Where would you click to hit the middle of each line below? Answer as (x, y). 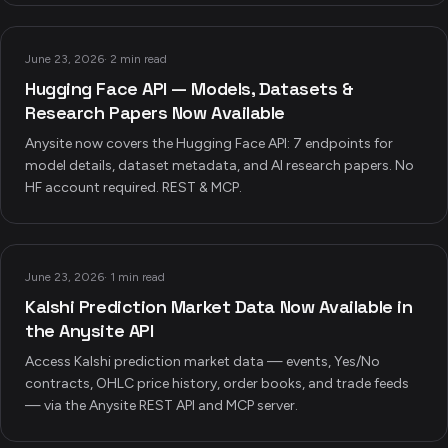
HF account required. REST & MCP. (133, 187)
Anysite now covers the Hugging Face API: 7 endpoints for (209, 143)
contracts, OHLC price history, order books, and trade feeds (217, 383)
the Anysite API (89, 330)
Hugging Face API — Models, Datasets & (189, 88)
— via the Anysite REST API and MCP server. (161, 405)
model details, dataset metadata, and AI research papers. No (219, 165)
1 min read (137, 277)
